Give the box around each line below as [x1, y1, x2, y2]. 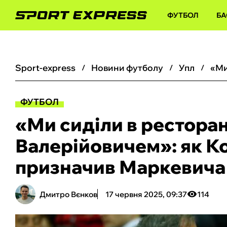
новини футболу [98, 62, 163, 73]
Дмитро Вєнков [40, 189, 97, 199]
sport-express [21, 62, 75, 73]
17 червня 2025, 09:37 [105, 189, 187, 199]
